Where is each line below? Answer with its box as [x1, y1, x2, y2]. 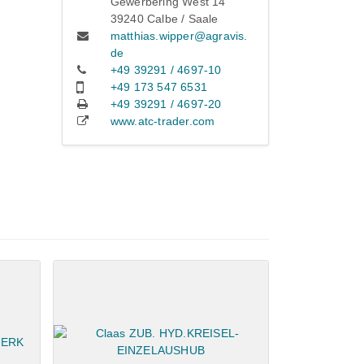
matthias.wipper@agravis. [110, 29, 248, 43]
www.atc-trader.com [110, 115, 215, 128]
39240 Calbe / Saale [110, 12, 219, 26]
